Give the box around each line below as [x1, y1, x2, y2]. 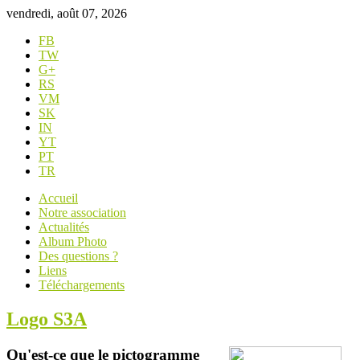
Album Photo [39, 235, 107, 248]
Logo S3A [6, 308, 87, 329]
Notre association [39, 206, 126, 219]
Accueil [39, 191, 78, 205]
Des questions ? [39, 249, 118, 263]
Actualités [39, 220, 89, 234]
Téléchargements [39, 278, 125, 292]
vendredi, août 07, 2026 [6, 6, 127, 20]
